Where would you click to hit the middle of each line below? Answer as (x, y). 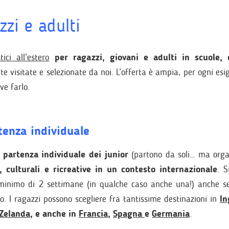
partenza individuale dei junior (67, 154)
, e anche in (54, 214)
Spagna (129, 214)
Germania (171, 214)
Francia (93, 214)
